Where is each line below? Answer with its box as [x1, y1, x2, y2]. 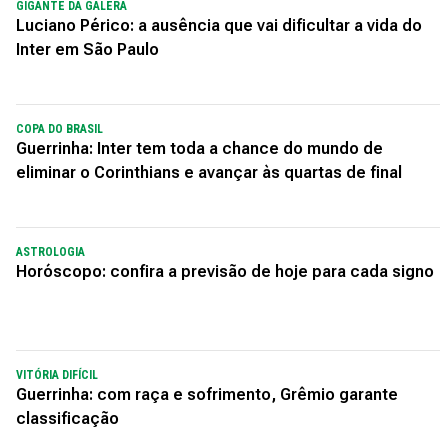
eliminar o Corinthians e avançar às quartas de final [16, 162, 402, 182]
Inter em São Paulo [16, 39, 159, 59]
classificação [16, 408, 119, 428]
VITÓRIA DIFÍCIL [16, 367, 98, 382]
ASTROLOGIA [16, 244, 85, 259]
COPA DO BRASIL [16, 121, 103, 136]
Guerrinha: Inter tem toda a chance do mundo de [16, 138, 383, 158]
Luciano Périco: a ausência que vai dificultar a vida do [16, 15, 422, 35]
